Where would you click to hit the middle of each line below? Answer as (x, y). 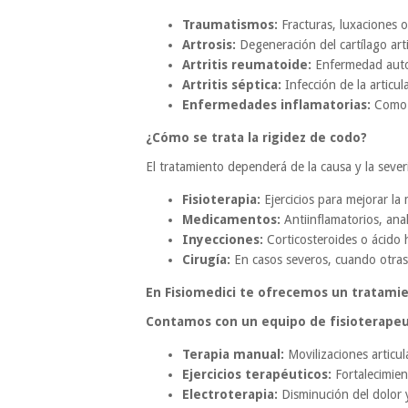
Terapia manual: (233, 355)
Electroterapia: (230, 395)
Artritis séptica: (232, 85)
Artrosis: (209, 45)
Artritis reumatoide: (247, 65)
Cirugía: (206, 260)
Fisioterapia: (221, 200)
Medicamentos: (231, 220)
